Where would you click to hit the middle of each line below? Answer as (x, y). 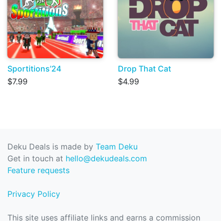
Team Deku (117, 147)
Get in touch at (37, 159)
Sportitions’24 (34, 69)
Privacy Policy (34, 194)
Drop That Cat (145, 69)
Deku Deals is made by (52, 147)
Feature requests (38, 170)
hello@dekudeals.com (106, 159)
